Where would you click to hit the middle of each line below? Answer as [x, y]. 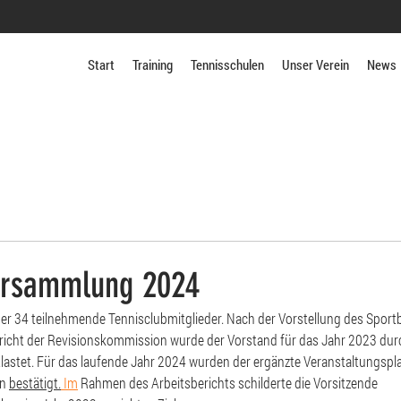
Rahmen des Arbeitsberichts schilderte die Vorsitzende [228, 383]
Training [153, 64]
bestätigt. [35, 383]
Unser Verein [316, 64]
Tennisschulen [227, 64]
